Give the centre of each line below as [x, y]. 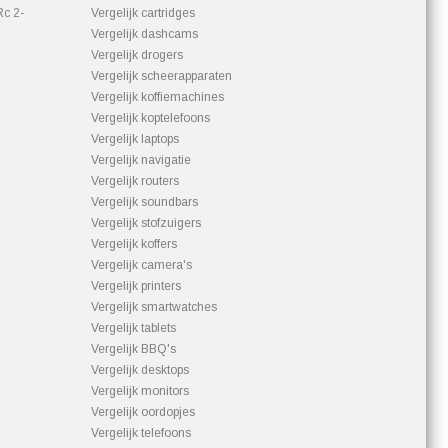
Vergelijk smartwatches [154, 307]
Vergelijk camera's [141, 265]
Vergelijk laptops [135, 139]
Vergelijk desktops [140, 370]
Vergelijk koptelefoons [150, 118]
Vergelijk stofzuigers [146, 223]
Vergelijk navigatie [141, 160]
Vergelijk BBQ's [133, 349]
